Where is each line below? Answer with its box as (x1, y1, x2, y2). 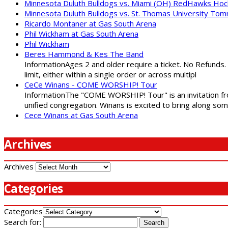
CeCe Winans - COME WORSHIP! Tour (24, 79, 157, 90)
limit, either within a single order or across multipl (24, 69, 196, 79)
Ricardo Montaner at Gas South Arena (24, 18, 156, 28)
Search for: (4, 216, 41, 227)
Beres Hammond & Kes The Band (24, 48, 144, 59)
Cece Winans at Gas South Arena (24, 109, 138, 120)
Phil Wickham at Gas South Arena (24, 28, 138, 39)
